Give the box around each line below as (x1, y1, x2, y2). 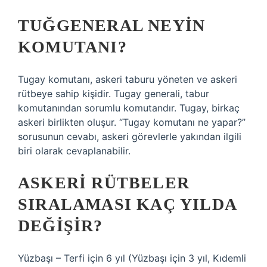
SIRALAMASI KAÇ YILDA (18, 195, 237, 213)
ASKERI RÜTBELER (18, 173, 190, 192)
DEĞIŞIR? (18, 216, 103, 235)
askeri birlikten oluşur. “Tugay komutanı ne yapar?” (18, 116, 246, 128)
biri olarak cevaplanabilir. (18, 145, 131, 157)
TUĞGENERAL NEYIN (18, 16, 206, 35)
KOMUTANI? (18, 38, 127, 56)
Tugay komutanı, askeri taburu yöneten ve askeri (18, 73, 237, 85)
